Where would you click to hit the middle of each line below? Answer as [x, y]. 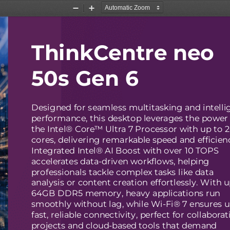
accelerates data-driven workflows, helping [120, 160]
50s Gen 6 [85, 76]
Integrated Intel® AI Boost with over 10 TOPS [124, 149]
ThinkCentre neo [123, 50]
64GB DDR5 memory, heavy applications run [126, 192]
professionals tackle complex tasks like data [122, 171]
